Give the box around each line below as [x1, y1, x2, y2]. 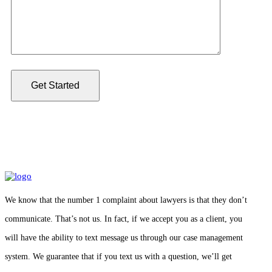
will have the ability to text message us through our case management [5, 233, 243, 242]
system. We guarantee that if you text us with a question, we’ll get [5, 251, 232, 261]
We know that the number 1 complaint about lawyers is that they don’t [5, 195, 247, 205]
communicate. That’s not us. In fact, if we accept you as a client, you [5, 214, 242, 223]
